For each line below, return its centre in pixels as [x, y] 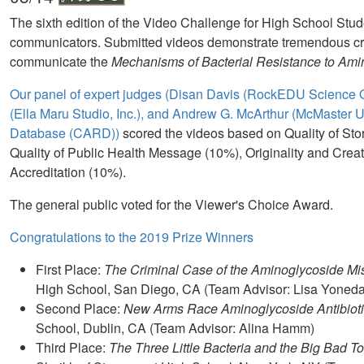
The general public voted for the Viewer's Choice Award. [171, 205]
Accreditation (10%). [68, 172]
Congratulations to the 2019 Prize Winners [132, 237]
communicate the [61, 62]
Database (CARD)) [65, 133]
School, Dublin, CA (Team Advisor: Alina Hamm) [175, 328]
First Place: [70, 270]
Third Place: [72, 348]
